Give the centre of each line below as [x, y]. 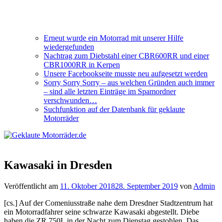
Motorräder [61, 118]
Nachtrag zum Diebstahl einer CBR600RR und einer [126, 56]
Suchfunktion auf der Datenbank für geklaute [114, 109]
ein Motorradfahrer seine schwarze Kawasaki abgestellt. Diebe [102, 212]
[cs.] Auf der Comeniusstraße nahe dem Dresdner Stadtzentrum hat [108, 203]
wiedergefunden [69, 47]
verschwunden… [70, 100]
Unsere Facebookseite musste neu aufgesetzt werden [126, 74]
